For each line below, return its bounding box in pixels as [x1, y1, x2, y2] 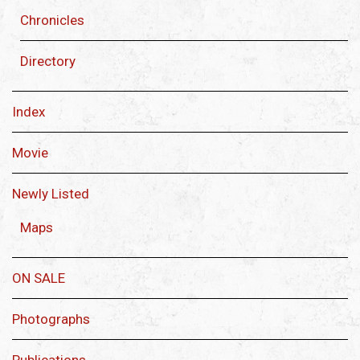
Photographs [12, 311, 90, 328]
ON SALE [12, 270, 65, 287]
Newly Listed [12, 186, 89, 202]
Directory [20, 53, 76, 70]
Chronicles [20, 12, 84, 29]
